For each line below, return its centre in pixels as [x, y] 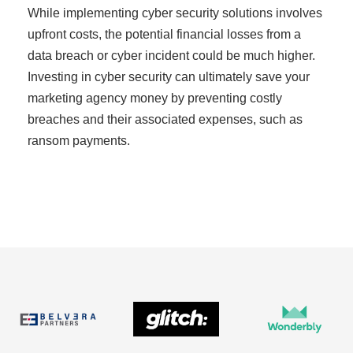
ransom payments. [79, 141]
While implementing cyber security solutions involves [175, 13]
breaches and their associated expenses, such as [165, 119]
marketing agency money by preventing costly [155, 98]
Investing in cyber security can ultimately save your [169, 77]
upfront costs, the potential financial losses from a [164, 34]
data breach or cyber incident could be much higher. [171, 56]
